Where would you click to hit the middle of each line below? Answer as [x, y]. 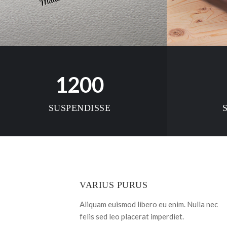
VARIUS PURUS [113, 185]
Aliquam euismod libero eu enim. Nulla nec [149, 204]
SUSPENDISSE [79, 108]
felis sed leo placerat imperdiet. [132, 216]
